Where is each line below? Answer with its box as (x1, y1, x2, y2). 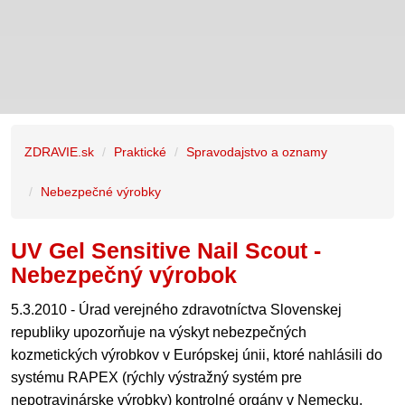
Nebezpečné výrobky (41, 184, 161, 199)
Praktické (114, 145, 166, 159)
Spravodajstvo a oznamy (186, 145, 327, 159)
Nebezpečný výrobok (11, 262, 237, 287)
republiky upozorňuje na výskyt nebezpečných (11, 325, 306, 340)
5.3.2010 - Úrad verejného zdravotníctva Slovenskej (11, 302, 342, 317)
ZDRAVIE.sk (24, 145, 94, 159)
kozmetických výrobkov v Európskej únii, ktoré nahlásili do (11, 347, 382, 363)
